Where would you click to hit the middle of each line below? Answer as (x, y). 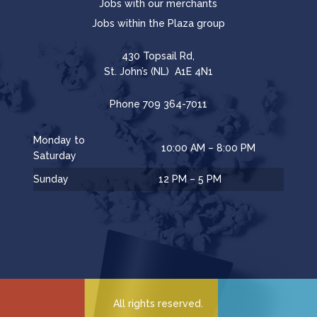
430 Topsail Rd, (158, 56)
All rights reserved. (158, 304)
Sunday (51, 179)
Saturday (54, 156)
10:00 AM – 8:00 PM (207, 148)
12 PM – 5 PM (190, 179)
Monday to (59, 140)
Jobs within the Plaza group (158, 24)
